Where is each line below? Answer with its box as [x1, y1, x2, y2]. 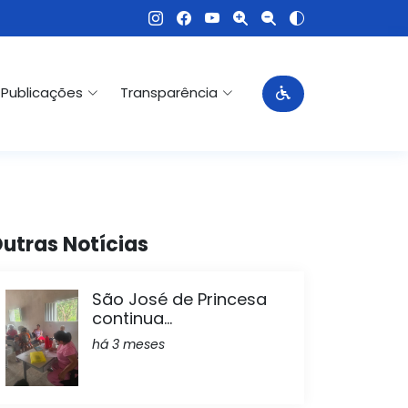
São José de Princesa [92, 288, 267, 311]
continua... [92, 307, 172, 330]
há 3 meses [92, 335, 165, 353]
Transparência [120, 82, 218, 102]
